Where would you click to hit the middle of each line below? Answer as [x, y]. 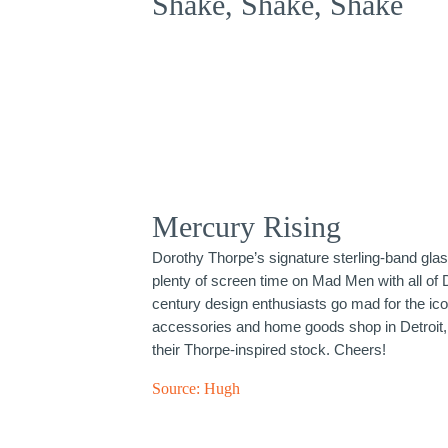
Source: [177, 389]
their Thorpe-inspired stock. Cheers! [268, 350]
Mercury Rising [246, 227]
